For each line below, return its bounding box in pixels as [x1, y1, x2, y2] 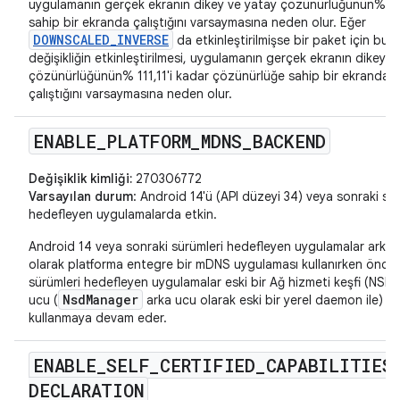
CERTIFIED [160, 354, 255, 378]
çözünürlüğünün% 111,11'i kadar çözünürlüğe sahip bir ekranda [29, 68, 389, 85]
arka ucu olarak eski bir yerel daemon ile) [143, 292, 383, 309]
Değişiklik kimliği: [29, 171, 132, 187]
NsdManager [62, 291, 138, 309]
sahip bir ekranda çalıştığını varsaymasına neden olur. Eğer [29, 14, 366, 31]
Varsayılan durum [29, 188, 133, 205]
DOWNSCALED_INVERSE [33, 31, 169, 49]
